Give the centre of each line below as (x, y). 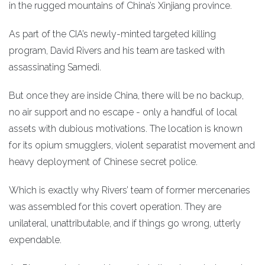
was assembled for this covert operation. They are (115, 206)
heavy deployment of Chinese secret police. (103, 161)
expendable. (35, 240)
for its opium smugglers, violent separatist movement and (132, 145)
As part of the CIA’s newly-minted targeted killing (112, 34)
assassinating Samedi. (55, 67)
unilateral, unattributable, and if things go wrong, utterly (125, 223)
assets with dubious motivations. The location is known (126, 128)
